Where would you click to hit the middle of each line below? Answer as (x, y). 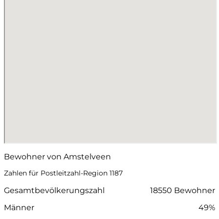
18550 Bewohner (183, 190)
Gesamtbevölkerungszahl (54, 190)
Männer (19, 207)
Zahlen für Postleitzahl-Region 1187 (63, 173)
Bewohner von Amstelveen (57, 156)
